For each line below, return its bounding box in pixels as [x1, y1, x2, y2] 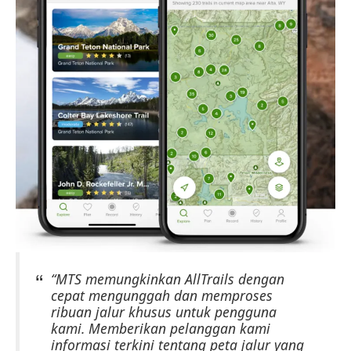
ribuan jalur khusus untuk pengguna [51, 302, 277, 321]
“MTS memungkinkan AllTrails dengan [51, 269, 284, 288]
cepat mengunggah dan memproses [51, 285, 273, 305]
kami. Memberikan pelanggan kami [51, 318, 270, 338]
